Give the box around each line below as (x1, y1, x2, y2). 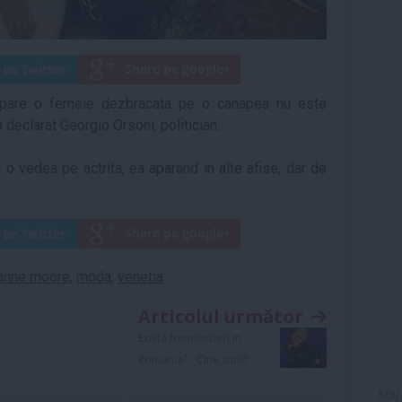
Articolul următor (138, 304, 303, 328)
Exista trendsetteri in (138, 330, 241, 345)
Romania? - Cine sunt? (138, 352, 248, 367)
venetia (118, 268, 163, 285)
